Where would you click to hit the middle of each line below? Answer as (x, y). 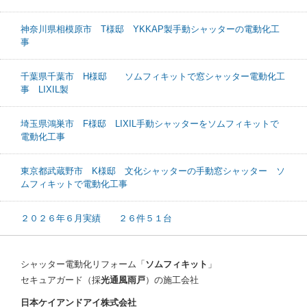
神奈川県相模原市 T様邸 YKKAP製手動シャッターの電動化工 (150, 29)
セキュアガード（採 (61, 280)
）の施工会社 (172, 280)
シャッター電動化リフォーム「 (83, 265)
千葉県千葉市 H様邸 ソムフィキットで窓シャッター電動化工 (153, 77)
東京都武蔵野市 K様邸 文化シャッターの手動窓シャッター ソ (153, 171)
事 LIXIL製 (45, 90)
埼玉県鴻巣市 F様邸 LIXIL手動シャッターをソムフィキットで (150, 124)
